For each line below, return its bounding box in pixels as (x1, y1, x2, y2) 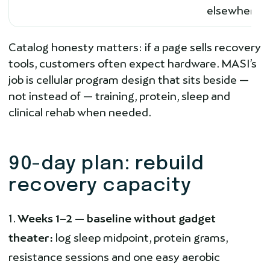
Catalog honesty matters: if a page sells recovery (8, 41, 261, 54)
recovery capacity (8, 176, 192, 196)
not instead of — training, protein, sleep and (8, 90, 230, 103)
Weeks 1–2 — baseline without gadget (17, 212, 216, 225)
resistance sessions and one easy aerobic (8, 251, 220, 264)
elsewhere (207, 4, 261, 17)
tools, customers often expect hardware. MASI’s (8, 57, 257, 71)
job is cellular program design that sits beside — (8, 74, 249, 87)
